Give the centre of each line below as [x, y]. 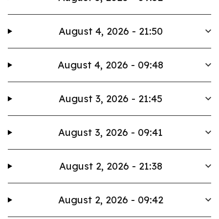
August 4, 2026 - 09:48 [111, 65]
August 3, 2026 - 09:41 [111, 132]
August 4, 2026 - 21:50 [110, 31]
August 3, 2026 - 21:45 [111, 99]
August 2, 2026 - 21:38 [110, 166]
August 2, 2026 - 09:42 [110, 200]
